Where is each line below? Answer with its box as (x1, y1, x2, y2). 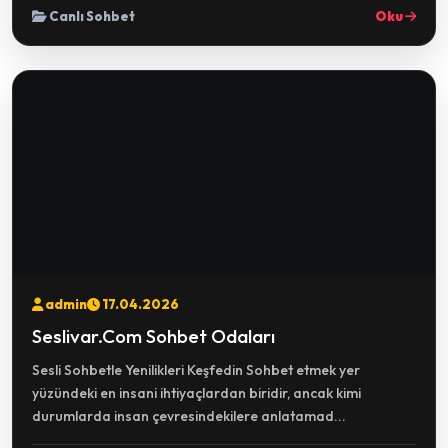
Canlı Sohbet (47, 8, 135, 24)
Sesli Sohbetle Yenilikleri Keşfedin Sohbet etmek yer (32, 361, 360, 379)
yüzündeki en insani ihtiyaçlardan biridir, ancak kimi (32, 384, 361, 402)
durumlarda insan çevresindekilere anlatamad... (32, 407, 346, 425)
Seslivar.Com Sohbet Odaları (32, 324, 275, 348)
